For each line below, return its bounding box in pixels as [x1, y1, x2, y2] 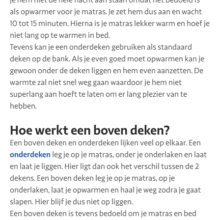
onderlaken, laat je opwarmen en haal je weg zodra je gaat [10, 185, 201, 195]
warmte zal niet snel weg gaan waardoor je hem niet [10, 78, 182, 88]
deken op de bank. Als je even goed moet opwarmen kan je [10, 54, 204, 64]
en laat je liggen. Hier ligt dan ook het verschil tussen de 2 [10, 161, 199, 171]
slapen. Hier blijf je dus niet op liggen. [10, 196, 133, 207]
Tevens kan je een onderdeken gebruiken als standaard [10, 42, 192, 53]
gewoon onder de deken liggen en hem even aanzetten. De [10, 66, 203, 76]
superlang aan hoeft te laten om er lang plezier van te [10, 89, 187, 100]
